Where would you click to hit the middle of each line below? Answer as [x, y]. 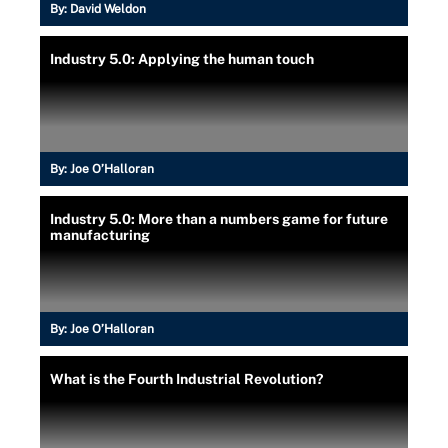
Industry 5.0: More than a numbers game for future [219, 219]
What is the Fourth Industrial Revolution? [186, 379]
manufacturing [100, 235]
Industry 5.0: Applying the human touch [182, 59]
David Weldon [108, 9]
